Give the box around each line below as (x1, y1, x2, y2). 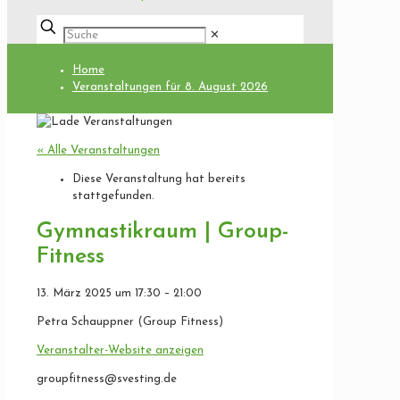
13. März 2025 (37, 287, 115, 299)
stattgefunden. (72, 190, 154, 202)
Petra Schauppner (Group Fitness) (37, 315, 223, 328)
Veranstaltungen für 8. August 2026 (72, 81, 268, 93)
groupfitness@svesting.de (37, 372, 177, 385)
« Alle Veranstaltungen (37, 145, 160, 156)
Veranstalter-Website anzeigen (37, 344, 204, 356)
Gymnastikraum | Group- (37, 220, 289, 243)
